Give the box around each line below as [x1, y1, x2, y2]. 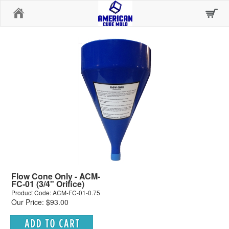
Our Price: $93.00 [11, 197, 68, 207]
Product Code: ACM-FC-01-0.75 [11, 188, 100, 197]
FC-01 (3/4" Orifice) [11, 178, 84, 190]
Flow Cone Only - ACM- [11, 170, 100, 182]
